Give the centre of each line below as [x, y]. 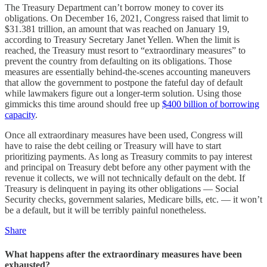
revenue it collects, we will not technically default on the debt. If [125, 178]
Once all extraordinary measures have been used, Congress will [124, 135]
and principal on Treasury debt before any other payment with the [128, 167]
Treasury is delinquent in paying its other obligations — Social [122, 189]
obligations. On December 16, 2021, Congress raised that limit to [127, 18]
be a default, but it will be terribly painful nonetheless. [105, 210]
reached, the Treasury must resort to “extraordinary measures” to [125, 51]
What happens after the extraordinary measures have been [123, 254]
